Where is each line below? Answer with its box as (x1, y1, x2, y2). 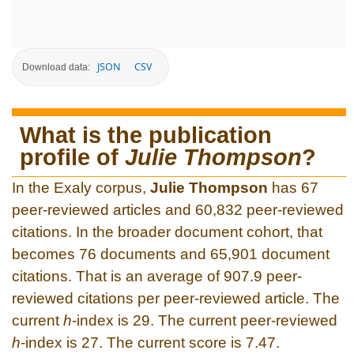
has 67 (268, 179, 318, 196)
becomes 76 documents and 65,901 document (12, 245, 330, 262)
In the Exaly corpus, (12, 179, 150, 196)
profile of (20, 144, 125, 170)
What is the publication (20, 122, 272, 148)
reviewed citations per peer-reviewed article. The (12, 289, 340, 307)
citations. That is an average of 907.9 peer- (12, 267, 302, 284)
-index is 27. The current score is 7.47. (21, 333, 280, 351)
